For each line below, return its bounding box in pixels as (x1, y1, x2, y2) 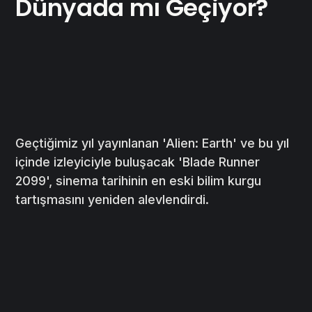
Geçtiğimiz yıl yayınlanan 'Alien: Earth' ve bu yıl (15, 136, 290, 151)
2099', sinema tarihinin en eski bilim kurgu (15, 173, 262, 189)
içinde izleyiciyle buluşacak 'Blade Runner (15, 155, 260, 170)
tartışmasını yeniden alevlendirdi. (15, 192, 210, 208)
